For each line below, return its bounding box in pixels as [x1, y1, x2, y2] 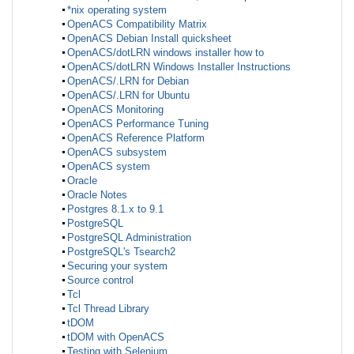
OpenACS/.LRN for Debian [67, 74, 189, 87]
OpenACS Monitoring [67, 103, 164, 115]
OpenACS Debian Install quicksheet [67, 32, 232, 44]
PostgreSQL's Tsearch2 [67, 245, 175, 258]
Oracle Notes [67, 188, 127, 201]
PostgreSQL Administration [67, 231, 191, 243]
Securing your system [67, 259, 168, 272]
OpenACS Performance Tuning [67, 117, 209, 130]
